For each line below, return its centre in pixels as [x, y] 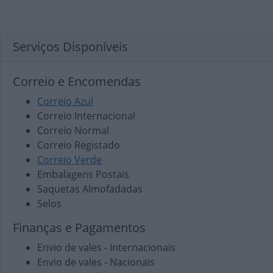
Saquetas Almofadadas [90, 189]
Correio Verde [69, 160]
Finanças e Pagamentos [79, 228]
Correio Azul [65, 101]
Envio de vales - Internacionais [106, 247]
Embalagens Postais [83, 174]
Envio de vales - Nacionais [96, 262]
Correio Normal [73, 130]
